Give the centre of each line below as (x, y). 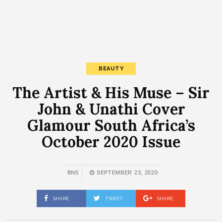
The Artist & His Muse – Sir (111, 93)
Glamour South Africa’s (111, 125)
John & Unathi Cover (111, 109)
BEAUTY (111, 69)
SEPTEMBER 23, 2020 (126, 172)
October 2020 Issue (111, 142)
